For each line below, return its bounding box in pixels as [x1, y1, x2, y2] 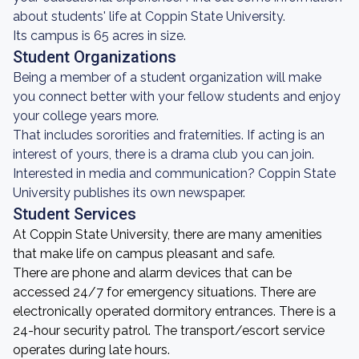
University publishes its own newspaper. [13, 185, 245, 200]
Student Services [13, 204, 136, 224]
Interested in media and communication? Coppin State [13, 166, 336, 181]
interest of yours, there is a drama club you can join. [13, 147, 314, 162]
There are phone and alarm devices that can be [13, 265, 292, 280]
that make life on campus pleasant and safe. [13, 246, 275, 261]
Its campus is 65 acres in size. [13, 28, 186, 43]
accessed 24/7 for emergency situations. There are [13, 284, 316, 300]
